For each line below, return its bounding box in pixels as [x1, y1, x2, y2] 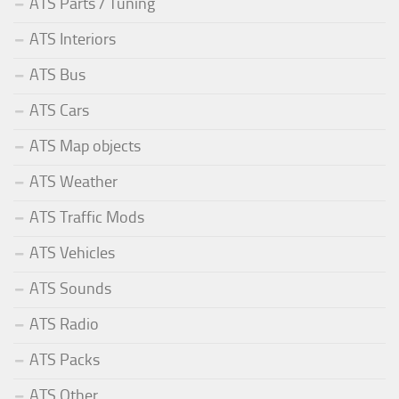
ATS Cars [29, 101, 89, 121]
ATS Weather [29, 172, 118, 192]
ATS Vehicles [29, 243, 115, 264]
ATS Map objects [29, 136, 141, 157]
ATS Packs [29, 350, 100, 370]
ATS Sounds [29, 279, 111, 299]
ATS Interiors [29, 29, 116, 50]
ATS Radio [29, 314, 99, 335]
